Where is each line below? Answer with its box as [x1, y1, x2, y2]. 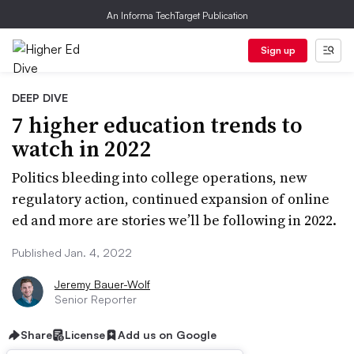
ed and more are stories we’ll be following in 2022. [12, 210, 337, 230]
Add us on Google [118, 328, 217, 341]
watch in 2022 [12, 134, 152, 164]
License [65, 328, 105, 341]
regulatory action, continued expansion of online [12, 189, 330, 209]
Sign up [260, 44, 296, 56]
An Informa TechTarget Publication [106, 9, 248, 21]
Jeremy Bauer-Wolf [55, 277, 150, 291]
